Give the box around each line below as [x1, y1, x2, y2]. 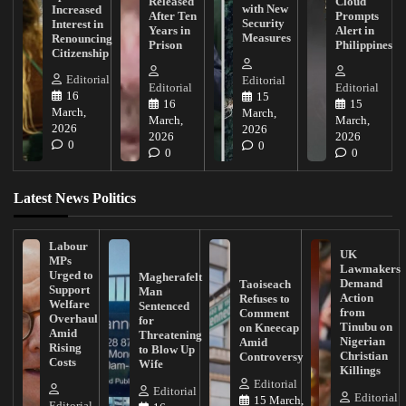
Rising [48, 341, 82, 355]
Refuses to [238, 292, 290, 306]
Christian [339, 349, 388, 363]
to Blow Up [138, 343, 195, 357]
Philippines [334, 37, 392, 52]
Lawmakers [339, 262, 401, 276]
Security [241, 15, 285, 30]
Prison [148, 37, 182, 52]
